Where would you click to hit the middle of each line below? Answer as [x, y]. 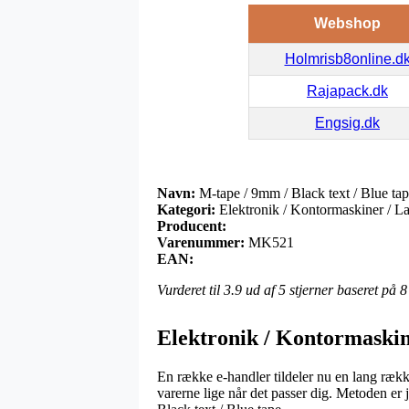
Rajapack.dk [347, 90]
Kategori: [186, 209]
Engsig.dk [347, 122]
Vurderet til [190, 289]
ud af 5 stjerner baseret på [321, 289]
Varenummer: [201, 242]
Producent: [192, 225]
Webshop [347, 23]
